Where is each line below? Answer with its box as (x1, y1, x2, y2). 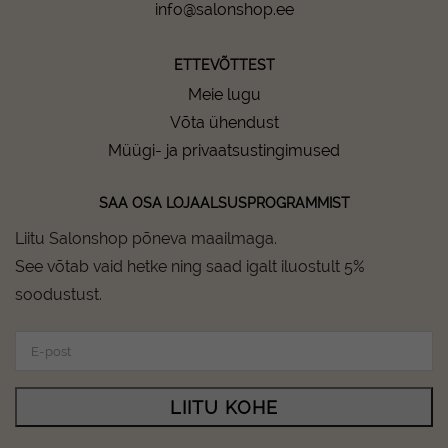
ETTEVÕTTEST (173, 57, 275, 73)
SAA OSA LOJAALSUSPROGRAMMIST (98, 195, 350, 211)
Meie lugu (187, 85, 261, 104)
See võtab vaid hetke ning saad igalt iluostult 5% (15, 257, 365, 276)
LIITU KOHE (170, 396, 278, 418)
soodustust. (15, 285, 102, 304)
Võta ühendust (169, 113, 279, 132)
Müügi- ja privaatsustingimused (108, 141, 340, 160)
